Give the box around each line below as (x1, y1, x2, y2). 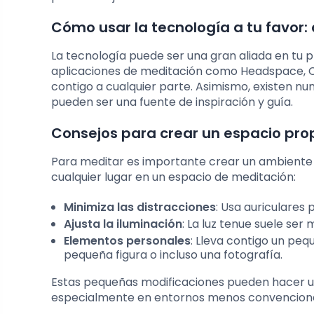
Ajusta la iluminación (64, 216, 182, 233)
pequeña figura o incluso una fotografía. (64, 247, 282, 264)
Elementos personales (64, 233, 191, 250)
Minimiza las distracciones (64, 199, 216, 216)
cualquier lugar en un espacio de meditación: (51, 169, 296, 186)
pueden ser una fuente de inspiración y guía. (51, 94, 293, 111)
